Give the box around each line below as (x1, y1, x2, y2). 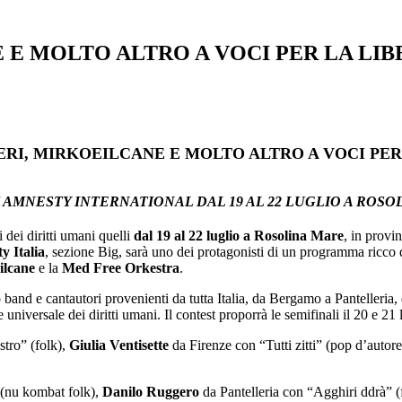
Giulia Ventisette (69, 337, 169, 354)
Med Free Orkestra (62, 260, 179, 276)
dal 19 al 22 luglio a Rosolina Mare (134, 228, 344, 244)
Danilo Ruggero (102, 384, 199, 400)
